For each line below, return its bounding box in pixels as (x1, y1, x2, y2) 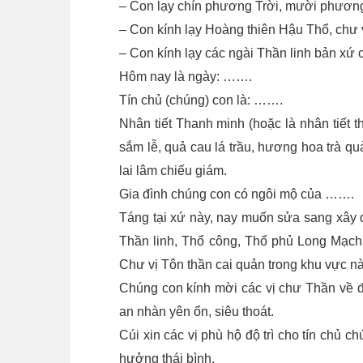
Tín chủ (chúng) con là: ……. (119, 92, 283, 107)
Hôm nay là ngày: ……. (119, 69, 252, 83)
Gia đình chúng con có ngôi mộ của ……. (119, 186, 354, 201)
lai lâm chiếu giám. (119, 163, 227, 177)
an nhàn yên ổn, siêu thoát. (119, 304, 274, 318)
